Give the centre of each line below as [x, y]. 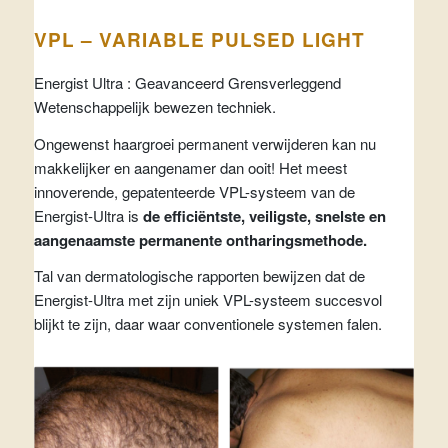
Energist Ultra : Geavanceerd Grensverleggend [187, 82]
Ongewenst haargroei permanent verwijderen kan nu [204, 143]
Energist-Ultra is [88, 215]
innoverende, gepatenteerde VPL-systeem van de [194, 191]
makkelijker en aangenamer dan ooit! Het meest [190, 167]
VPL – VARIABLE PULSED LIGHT [199, 40]
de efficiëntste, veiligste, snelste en [264, 215]
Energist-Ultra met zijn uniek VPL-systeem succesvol [207, 300]
